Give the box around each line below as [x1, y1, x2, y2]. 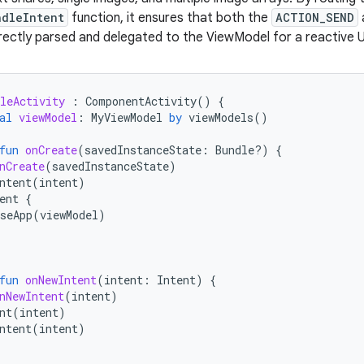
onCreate [25, 142, 77, 158]
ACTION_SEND [275, 10, 354, 25]
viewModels [188, 110, 253, 125]
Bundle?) [215, 142, 269, 158]
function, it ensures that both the [68, 10, 271, 26]
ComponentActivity [85, 93, 197, 109]
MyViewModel [91, 110, 162, 125]
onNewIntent [25, 272, 97, 288]
